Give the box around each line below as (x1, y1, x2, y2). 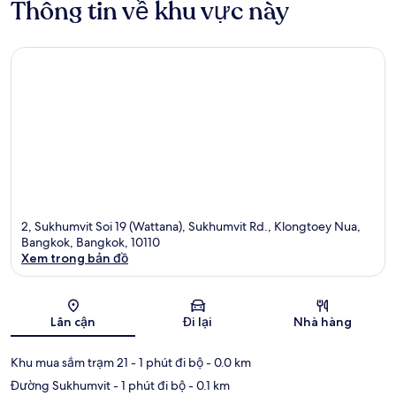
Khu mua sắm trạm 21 (11, 354, 128, 370)
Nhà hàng (293, 313, 353, 330)
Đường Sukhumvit (11, 377, 110, 393)
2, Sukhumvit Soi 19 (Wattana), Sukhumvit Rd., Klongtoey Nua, (21, 217, 361, 234)
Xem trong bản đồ (21, 249, 128, 266)
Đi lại (183, 313, 213, 330)
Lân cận (50, 313, 96, 330)
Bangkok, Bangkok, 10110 (21, 233, 160, 250)
